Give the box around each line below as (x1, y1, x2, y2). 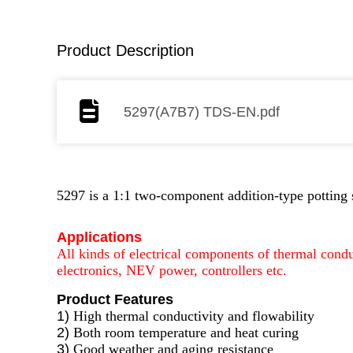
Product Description (57, 42, 194, 59)
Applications (57, 229, 142, 245)
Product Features (57, 292, 173, 307)
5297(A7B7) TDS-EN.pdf (124, 104, 280, 120)
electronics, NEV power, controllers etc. (57, 262, 287, 278)
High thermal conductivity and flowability (73, 308, 314, 324)
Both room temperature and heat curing (73, 325, 299, 340)
